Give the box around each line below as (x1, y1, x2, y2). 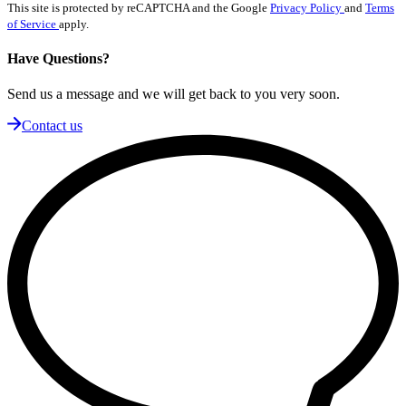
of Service (7, 16, 59, 31)
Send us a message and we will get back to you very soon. (7, 86, 340, 102)
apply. (59, 16, 89, 31)
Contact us (22, 118, 82, 134)
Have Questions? (7, 51, 110, 67)
